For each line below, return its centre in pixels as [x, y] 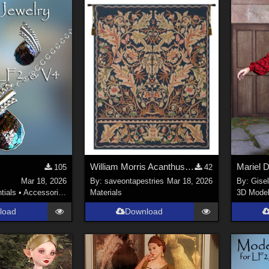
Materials [106, 193]
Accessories [41, 193]
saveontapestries [134, 181]
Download [144, 212]
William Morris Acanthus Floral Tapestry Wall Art [189, 166]
